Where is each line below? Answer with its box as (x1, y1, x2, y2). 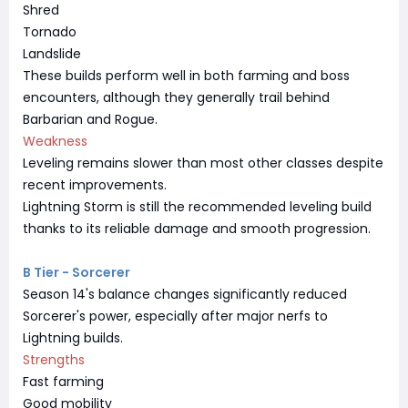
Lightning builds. (23, 328, 123, 347)
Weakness (23, 131, 87, 150)
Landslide (23, 44, 81, 63)
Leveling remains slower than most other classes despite (23, 153, 383, 172)
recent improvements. (23, 175, 167, 194)
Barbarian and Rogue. (23, 109, 158, 128)
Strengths (23, 350, 85, 369)
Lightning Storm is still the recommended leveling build (23, 197, 372, 216)
